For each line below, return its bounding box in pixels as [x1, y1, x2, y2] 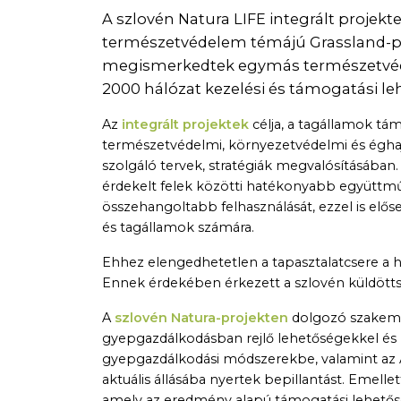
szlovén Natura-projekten [115, 310, 288, 327]
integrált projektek [122, 116, 249, 133]
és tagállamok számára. [102, 219, 254, 236]
